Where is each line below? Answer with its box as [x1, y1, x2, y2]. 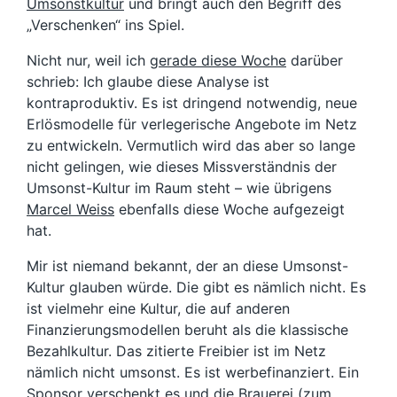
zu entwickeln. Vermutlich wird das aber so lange [27, 136, 355, 154]
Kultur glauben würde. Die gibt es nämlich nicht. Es [27, 278, 366, 296]
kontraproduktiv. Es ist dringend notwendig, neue [27, 94, 357, 112]
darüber [286, 51, 343, 69]
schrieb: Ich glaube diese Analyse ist [27, 73, 269, 90]
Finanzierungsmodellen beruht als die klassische [27, 321, 348, 339]
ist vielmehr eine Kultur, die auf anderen [27, 300, 290, 317]
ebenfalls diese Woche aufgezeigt [114, 200, 345, 218]
